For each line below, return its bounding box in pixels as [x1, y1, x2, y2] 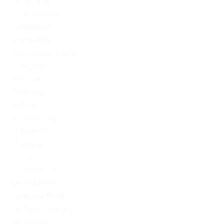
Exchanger [12, 87, 46, 96]
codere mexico [12, 9, 59, 18]
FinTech [12, 100, 37, 109]
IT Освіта [12, 139, 41, 148]
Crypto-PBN [12, 35, 49, 44]
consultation [12, 22, 51, 31]
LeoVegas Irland [12, 191, 63, 200]
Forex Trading [12, 113, 55, 122]
